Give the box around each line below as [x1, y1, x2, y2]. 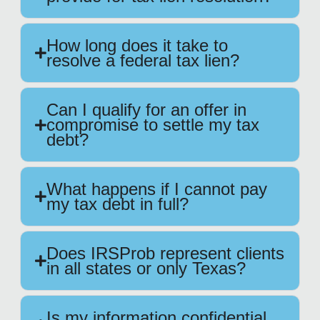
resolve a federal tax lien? [46, 51, 239, 71]
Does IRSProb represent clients [46, 244, 284, 264]
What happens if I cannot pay [46, 179, 267, 199]
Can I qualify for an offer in [46, 100, 246, 120]
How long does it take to [46, 36, 228, 56]
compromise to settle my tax [46, 115, 259, 135]
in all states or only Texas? [46, 259, 246, 279]
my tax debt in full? [46, 194, 189, 214]
